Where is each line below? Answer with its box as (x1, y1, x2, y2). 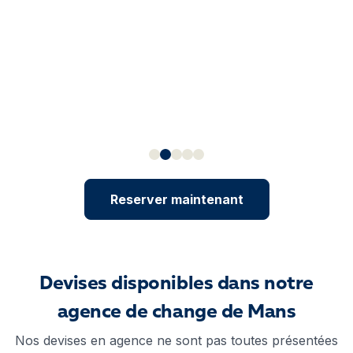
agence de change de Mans (57, 303, 296, 322)
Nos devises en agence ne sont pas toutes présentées (15, 333, 338, 348)
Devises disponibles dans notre (39, 275, 314, 294)
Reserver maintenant (110, 191, 243, 207)
